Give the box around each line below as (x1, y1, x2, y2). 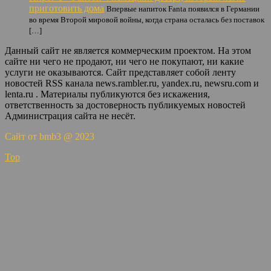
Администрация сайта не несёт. (5, 111, 135, 121)
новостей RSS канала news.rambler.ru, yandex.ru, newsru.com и (5, 78, 259, 88)
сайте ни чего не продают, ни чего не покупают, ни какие (5, 56, 244, 67)
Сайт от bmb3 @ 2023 (5, 131, 94, 142)
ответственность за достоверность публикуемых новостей (5, 100, 246, 110)
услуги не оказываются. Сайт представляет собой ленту (5, 67, 236, 77)
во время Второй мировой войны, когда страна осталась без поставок (29, 15, 264, 24)
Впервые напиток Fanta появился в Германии (106, 4, 260, 13)
